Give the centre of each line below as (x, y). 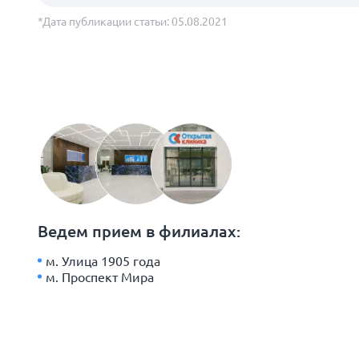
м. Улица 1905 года (103, 261)
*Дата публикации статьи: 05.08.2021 (133, 21)
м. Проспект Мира (100, 277)
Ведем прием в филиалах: (139, 231)
